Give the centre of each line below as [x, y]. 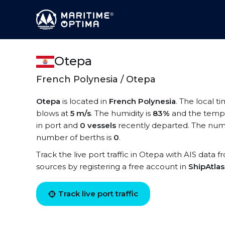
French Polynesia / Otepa [96, 79]
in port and [58, 125]
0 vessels [98, 125]
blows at [53, 113]
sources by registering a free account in [112, 166]
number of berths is [75, 137]
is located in [85, 101]
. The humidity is [122, 113]
